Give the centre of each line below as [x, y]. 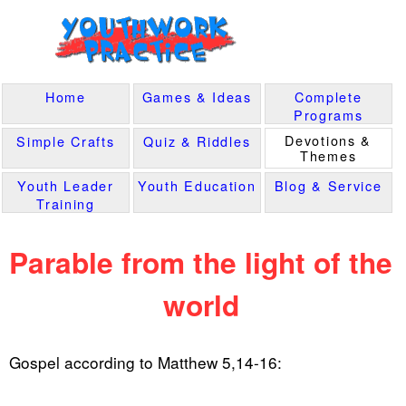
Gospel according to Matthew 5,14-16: [145, 362]
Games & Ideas [197, 97]
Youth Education [197, 185]
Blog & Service [328, 185]
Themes [329, 155]
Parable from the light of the [201, 262]
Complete [328, 97]
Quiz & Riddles [197, 141]
